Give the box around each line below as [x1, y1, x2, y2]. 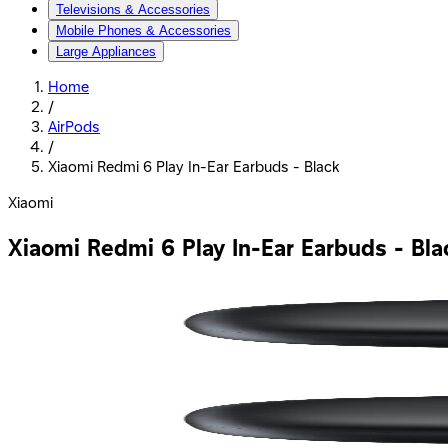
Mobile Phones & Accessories [56, 22, 231, 38]
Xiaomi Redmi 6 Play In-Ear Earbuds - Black [48, 157, 339, 178]
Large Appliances [56, 43, 156, 59]
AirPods [48, 117, 100, 138]
